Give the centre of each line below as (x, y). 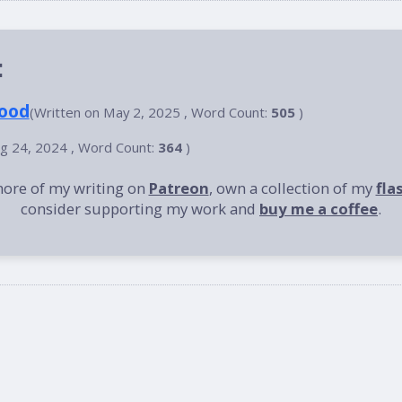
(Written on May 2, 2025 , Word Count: (150, 112)
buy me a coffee (319, 209)
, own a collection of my (292, 188)
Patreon (179, 188)
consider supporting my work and (140, 209)
